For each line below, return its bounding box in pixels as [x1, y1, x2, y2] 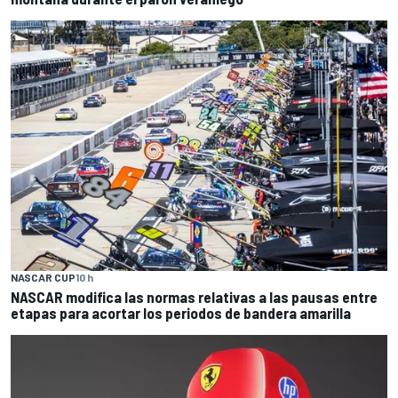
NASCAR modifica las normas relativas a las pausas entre [11, 288, 378, 306]
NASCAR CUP [11, 271, 76, 284]
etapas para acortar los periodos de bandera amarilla [11, 304, 351, 322]
